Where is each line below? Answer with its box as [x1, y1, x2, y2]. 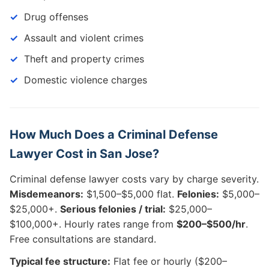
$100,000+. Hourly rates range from [10, 218, 177, 230]
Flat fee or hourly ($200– [110, 255, 227, 267]
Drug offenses [24, 11, 88, 23]
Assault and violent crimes [24, 32, 144, 44]
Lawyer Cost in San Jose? [10, 147, 159, 161]
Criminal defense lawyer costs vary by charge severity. [10, 173, 259, 185]
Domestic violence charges [24, 74, 147, 86]
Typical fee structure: [10, 255, 110, 267]
